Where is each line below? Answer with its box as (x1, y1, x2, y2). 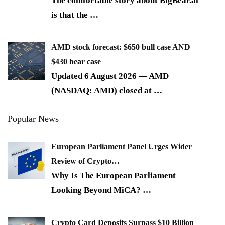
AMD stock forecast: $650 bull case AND (51, 43, 190, 52)
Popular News (8, 114, 59, 124)
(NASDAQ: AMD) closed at (51, 86, 154, 96)
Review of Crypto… (51, 157, 120, 166)
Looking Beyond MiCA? (51, 185, 143, 195)
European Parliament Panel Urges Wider (51, 142, 192, 151)
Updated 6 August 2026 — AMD (51, 71, 169, 81)
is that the (51, 10, 90, 20)
